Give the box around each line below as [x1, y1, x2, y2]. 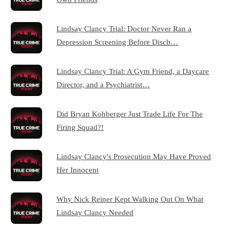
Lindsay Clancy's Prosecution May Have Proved [56, 152, 212, 161]
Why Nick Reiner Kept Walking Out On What [56, 195, 204, 204]
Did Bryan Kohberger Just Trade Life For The [56, 109, 203, 119]
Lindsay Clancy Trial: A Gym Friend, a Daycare [56, 67, 209, 76]
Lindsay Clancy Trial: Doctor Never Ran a [56, 24, 192, 33]
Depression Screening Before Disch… [56, 37, 179, 47]
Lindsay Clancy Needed [56, 208, 134, 217]
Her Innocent [56, 165, 99, 175]
